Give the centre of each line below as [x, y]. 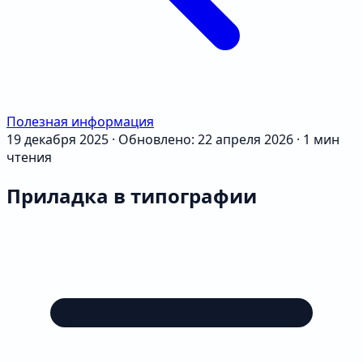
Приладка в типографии [132, 195]
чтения [29, 157]
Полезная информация [80, 122]
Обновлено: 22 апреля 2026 [206, 139]
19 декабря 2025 [58, 139]
